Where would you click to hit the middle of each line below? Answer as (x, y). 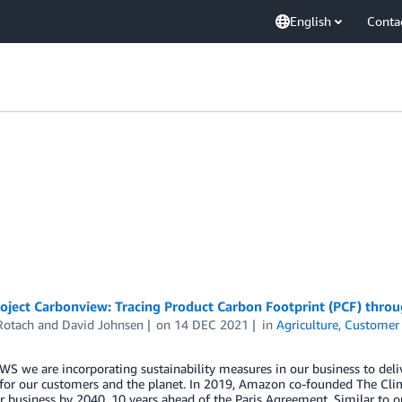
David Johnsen (102, 324)
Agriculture (308, 324)
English (310, 21)
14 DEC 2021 (212, 324)
